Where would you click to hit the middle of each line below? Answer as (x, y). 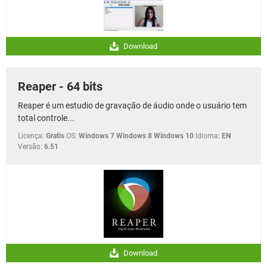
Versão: (30, 146)
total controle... (46, 118)
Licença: (31, 136)
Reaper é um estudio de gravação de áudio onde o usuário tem (132, 105)
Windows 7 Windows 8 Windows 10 (136, 136)
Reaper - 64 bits (60, 86)
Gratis (55, 136)
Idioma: (208, 136)
